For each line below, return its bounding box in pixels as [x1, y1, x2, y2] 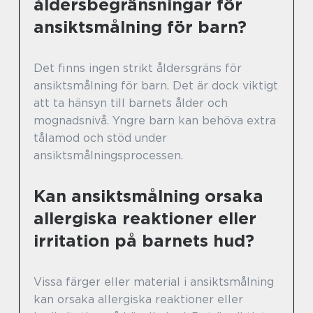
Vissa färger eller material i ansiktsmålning [34, 275, 274, 289]
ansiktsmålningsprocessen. [34, 149, 183, 163]
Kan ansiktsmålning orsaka [34, 186, 263, 207]
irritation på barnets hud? [34, 231, 254, 252]
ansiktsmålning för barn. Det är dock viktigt [34, 79, 278, 93]
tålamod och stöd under [34, 131, 167, 145]
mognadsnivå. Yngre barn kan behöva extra [34, 114, 276, 128]
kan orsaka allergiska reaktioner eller [34, 293, 243, 307]
